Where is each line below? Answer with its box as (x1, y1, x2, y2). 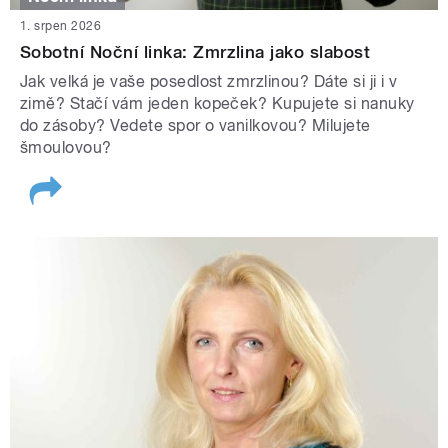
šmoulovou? (20, 138, 112, 158)
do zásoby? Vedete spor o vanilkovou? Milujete (20, 116, 371, 136)
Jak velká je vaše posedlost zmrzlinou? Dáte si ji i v (20, 72, 398, 92)
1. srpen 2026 (20, 19, 102, 34)
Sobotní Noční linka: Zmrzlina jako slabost (20, 42, 371, 63)
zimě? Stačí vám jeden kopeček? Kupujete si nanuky (20, 94, 415, 114)
